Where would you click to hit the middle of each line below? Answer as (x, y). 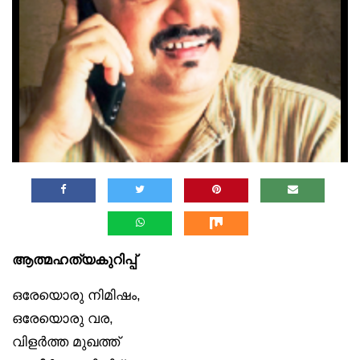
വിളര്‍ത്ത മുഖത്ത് (66, 341)
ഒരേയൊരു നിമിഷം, (76, 295)
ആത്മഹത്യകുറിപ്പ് (74, 259)
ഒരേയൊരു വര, (63, 318)
